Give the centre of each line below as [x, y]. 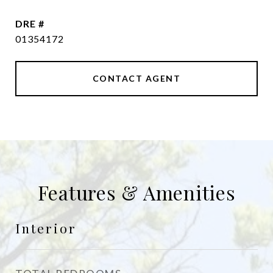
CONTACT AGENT [136, 78]
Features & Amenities [136, 192]
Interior [46, 228]
